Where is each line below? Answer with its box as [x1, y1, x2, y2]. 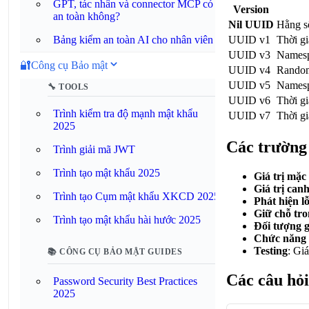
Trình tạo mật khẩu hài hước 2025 [53, 214, 201, 226]
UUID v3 [228, 49, 270, 61]
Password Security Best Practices [53, 275, 197, 287]
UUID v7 [228, 110, 270, 122]
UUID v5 [228, 79, 270, 92]
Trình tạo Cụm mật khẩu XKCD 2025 [53, 190, 219, 202]
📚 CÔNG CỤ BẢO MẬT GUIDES [48, 247, 182, 257]
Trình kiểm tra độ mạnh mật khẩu [53, 108, 198, 119]
